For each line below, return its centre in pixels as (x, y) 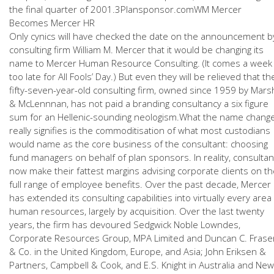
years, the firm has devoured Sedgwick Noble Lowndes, (125, 224)
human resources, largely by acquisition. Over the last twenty (137, 211)
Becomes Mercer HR (52, 23)
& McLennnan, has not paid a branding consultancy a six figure (139, 103)
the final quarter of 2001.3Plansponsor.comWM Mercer (125, 9)
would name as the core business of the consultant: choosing (139, 144)
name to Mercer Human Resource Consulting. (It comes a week (141, 63)
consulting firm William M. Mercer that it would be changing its (136, 50)
